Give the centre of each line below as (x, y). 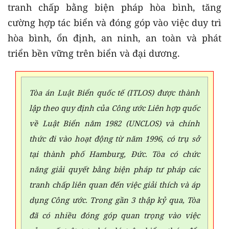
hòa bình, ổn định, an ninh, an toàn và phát (114, 38)
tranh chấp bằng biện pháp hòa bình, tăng (114, 7)
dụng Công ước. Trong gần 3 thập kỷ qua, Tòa (114, 200)
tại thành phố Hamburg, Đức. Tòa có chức (114, 154)
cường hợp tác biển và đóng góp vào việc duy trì (114, 22)
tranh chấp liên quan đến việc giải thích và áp (114, 185)
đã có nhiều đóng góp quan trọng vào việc (114, 215)
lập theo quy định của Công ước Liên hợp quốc (114, 108)
